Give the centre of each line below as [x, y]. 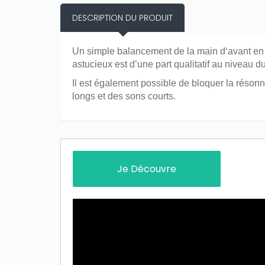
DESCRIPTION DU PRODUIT [122, 18]
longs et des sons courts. [124, 96]
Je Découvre [147, 169]
